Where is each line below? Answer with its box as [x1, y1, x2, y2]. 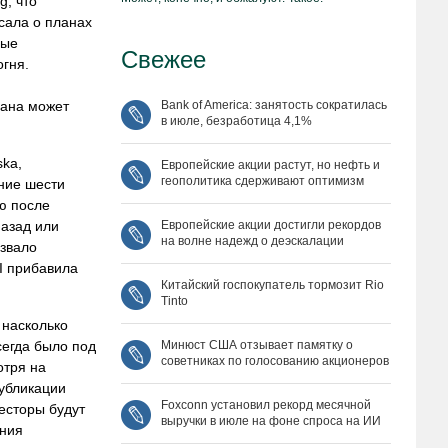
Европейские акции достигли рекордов [161, 218, 381, 232]
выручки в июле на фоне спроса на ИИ [161, 414, 381, 428]
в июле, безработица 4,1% [161, 114, 312, 128]
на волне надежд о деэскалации [161, 234, 344, 248]
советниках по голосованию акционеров [161, 354, 389, 368]
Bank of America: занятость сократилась [161, 98, 387, 112]
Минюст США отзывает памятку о [161, 338, 353, 352]
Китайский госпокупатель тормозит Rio [161, 278, 384, 292]
